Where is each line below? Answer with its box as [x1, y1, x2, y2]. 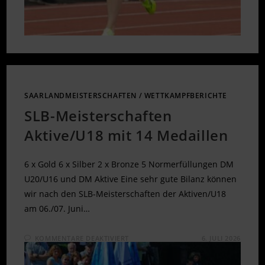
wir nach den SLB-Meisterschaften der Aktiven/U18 [24, 188, 227, 199]
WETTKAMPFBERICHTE [144, 90, 228, 101]
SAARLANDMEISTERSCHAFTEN [24, 90, 137, 101]
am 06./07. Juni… [24, 202, 91, 214]
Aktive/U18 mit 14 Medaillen [24, 125, 228, 145]
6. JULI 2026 [201, 233, 241, 243]
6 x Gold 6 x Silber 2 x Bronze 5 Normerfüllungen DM [24, 158, 234, 170]
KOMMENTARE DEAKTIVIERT [34, 233, 130, 243]
